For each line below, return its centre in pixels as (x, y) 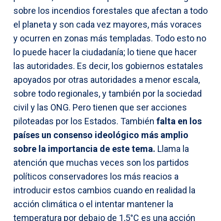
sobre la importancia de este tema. (84, 148)
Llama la (172, 148)
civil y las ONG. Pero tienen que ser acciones (100, 107)
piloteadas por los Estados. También (84, 121)
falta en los (178, 121)
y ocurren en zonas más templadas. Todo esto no (110, 38)
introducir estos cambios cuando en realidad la (104, 190)
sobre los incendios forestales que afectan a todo (110, 10)
